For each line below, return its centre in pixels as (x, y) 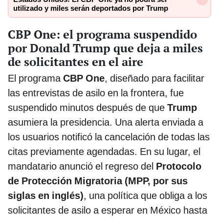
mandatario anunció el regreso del (82, 166)
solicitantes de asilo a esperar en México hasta (108, 210)
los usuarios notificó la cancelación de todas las (109, 137)
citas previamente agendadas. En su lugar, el (104, 151)
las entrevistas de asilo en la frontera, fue (96, 93)
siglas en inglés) (46, 195)
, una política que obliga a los (145, 195)
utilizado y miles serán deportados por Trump (91, 9)
